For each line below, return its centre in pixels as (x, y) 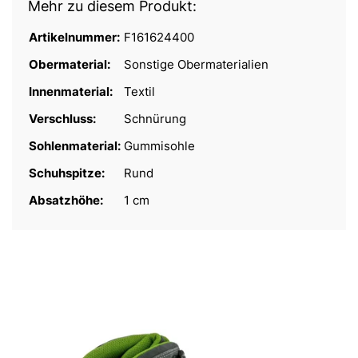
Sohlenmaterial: (76, 146)
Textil (139, 92)
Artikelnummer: (76, 38)
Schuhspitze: (68, 173)
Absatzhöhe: (67, 201)
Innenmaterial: (72, 92)
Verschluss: (64, 119)
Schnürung (155, 119)
